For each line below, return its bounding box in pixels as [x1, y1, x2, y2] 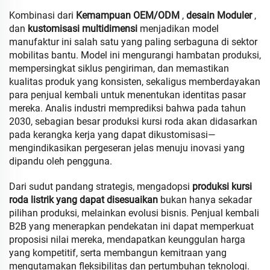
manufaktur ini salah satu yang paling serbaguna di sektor [9, 36, 257, 48]
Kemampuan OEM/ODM [76, 10, 182, 21]
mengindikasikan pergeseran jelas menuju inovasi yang [9, 142, 245, 154]
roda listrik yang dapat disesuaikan [9, 194, 160, 206]
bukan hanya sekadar [160, 194, 252, 206]
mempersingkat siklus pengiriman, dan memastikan [9, 63, 229, 74]
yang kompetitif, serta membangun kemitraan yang [9, 247, 227, 259]
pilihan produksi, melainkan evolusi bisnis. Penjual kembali [9, 207, 259, 219]
